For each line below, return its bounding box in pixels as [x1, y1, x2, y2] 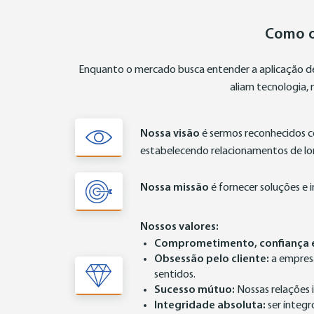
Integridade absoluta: [154, 299, 266, 311]
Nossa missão [140, 182, 209, 193]
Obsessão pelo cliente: [154, 253, 269, 265]
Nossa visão [140, 128, 200, 139]
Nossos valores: [140, 221, 219, 233]
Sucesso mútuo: [154, 284, 235, 296]
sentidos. [154, 268, 196, 280]
